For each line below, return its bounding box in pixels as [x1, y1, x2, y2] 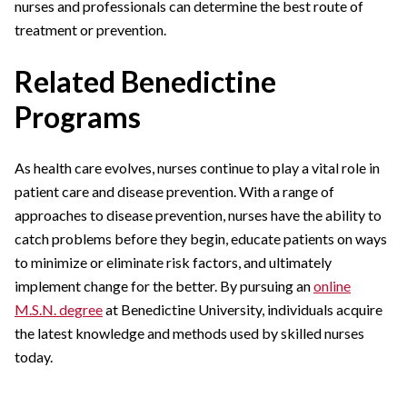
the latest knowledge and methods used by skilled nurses [15, 324, 364, 342]
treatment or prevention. [15, 21, 166, 39]
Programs [15, 99, 141, 135]
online [313, 277, 351, 295]
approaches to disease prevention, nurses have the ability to [15, 206, 382, 224]
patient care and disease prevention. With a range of [15, 183, 334, 201]
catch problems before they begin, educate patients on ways [15, 230, 387, 248]
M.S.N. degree [15, 301, 103, 319]
